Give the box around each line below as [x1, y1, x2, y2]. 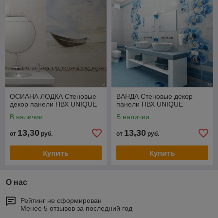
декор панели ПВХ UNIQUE [10, 100, 97, 108]
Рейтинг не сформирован [20, 197, 102, 204]
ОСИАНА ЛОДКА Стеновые [10, 92, 96, 100]
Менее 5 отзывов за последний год [20, 204, 132, 212]
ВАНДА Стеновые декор [116, 92, 193, 100]
